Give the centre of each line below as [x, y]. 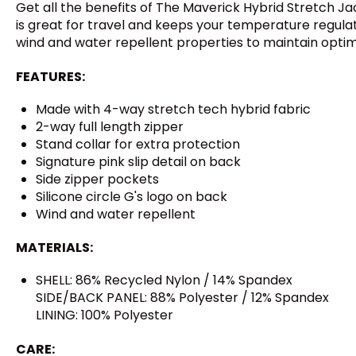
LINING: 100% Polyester [104, 315]
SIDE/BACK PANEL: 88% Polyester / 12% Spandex [182, 298]
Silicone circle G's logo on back [132, 196]
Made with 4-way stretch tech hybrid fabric [173, 109]
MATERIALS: [54, 248]
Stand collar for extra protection [138, 144]
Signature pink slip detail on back [138, 161]
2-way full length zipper [110, 126]
